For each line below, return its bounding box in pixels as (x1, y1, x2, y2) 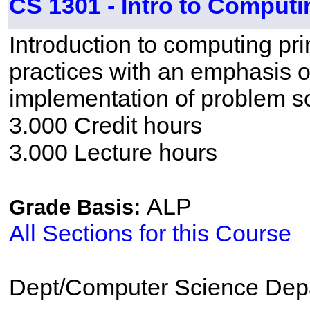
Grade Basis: (8, 195, 147, 220)
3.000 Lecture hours (8, 139, 217, 166)
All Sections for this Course (8, 220, 291, 247)
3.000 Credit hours (8, 112, 202, 139)
